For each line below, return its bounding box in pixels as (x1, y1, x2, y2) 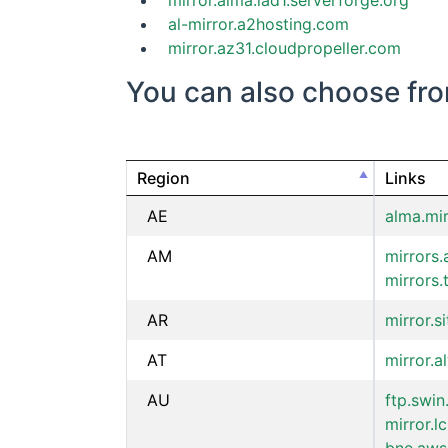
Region (137, 168, 190, 188)
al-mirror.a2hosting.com (168, 14, 349, 34)
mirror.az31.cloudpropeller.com (168, 38, 401, 58)
